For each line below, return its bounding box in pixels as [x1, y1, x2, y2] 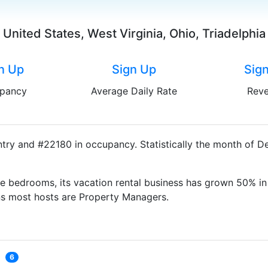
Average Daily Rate [90, 84, 177, 97]
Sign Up [111, 62, 156, 77]
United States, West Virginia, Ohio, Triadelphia [2, 26, 266, 41]
